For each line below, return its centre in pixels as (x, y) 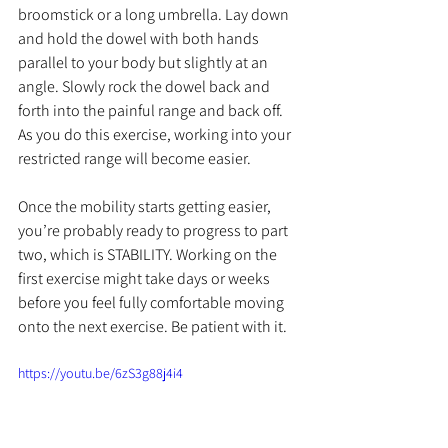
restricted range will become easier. (134, 159)
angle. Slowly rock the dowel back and (145, 87)
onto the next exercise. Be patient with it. (154, 327)
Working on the (228, 255)
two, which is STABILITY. (97, 255)
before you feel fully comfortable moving (152, 303)
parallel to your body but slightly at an (144, 63)
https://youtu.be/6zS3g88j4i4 (100, 373)
